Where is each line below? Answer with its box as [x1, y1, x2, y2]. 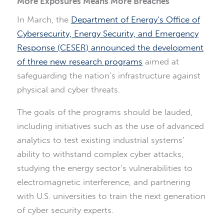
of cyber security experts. [17, 204, 113, 215]
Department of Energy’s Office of [71, 14, 200, 24]
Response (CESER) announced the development [17, 42, 203, 52]
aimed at [142, 56, 179, 66]
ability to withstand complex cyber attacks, [17, 148, 183, 159]
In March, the [17, 14, 71, 24]
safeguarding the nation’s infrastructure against [17, 70, 200, 80]
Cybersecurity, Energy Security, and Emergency [17, 28, 198, 38]
